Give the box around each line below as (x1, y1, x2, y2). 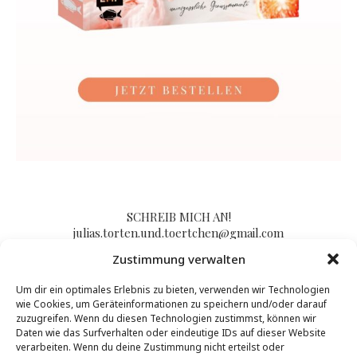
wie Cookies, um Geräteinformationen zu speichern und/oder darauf (16, 297, 327, 311)
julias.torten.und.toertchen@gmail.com (73, 225, 284, 241)
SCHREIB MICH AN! (126, 209, 231, 226)
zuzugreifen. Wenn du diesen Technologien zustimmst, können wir (16, 312, 316, 325)
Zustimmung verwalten (112, 251, 245, 267)
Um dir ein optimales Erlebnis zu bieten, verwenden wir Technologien (16, 283, 330, 296)
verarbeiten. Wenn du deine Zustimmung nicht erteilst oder (16, 340, 284, 354)
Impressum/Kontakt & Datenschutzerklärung (52, 288, 305, 305)
